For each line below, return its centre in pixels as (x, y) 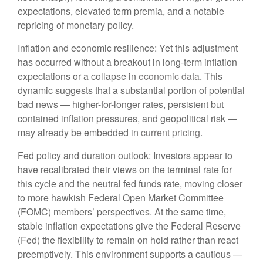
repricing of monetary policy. (76, 25)
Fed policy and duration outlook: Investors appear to (125, 156)
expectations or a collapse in (78, 76)
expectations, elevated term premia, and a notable (121, 11)
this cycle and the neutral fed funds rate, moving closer (130, 184)
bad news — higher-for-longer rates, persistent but (121, 104)
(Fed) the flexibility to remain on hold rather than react (128, 240)
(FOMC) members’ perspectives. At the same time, (122, 212)
